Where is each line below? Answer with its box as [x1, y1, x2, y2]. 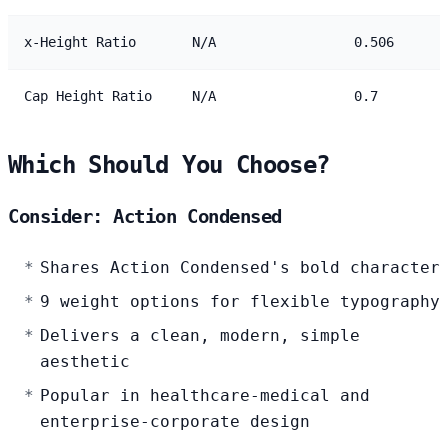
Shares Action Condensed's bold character [40, 257, 440, 277]
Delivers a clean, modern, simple [40, 325, 360, 345]
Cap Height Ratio [24, 87, 152, 104]
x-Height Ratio [24, 33, 136, 50]
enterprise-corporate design [40, 411, 310, 431]
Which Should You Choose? [8, 150, 330, 179]
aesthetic [40, 351, 130, 371]
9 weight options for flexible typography [40, 291, 440, 311]
